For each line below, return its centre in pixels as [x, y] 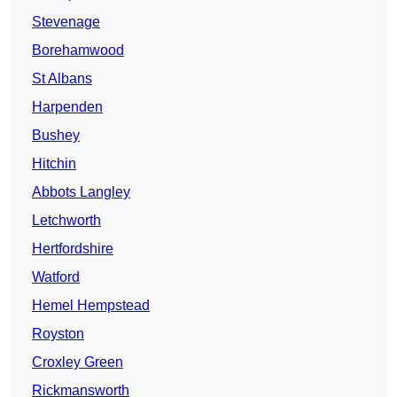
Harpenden [67, 107]
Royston [58, 334]
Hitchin [54, 164]
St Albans [62, 79]
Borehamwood [78, 51]
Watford [56, 277]
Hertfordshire [73, 249]
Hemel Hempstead [91, 306]
